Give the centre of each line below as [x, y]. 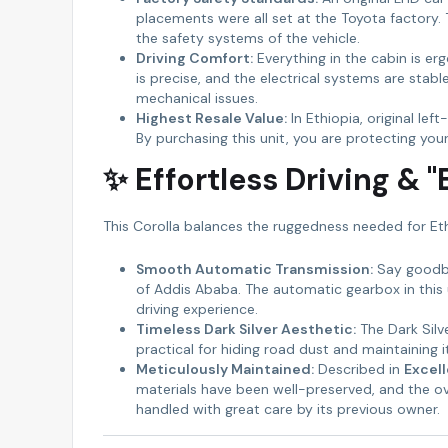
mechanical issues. [196, 97]
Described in [358, 368]
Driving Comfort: [194, 57]
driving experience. [196, 308]
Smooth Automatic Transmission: [254, 268]
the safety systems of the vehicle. [247, 37]
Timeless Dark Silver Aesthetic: [245, 328]
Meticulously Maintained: [224, 368]
